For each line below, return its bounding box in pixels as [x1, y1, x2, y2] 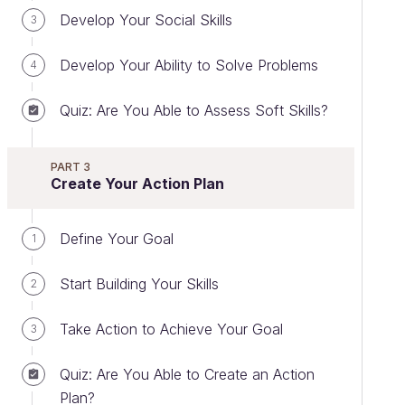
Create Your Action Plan [51, 174, 224, 193]
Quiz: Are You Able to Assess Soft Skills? [60, 101, 328, 119]
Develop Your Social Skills [60, 11, 232, 29]
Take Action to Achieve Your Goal [60, 320, 283, 338]
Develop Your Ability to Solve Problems [60, 56, 318, 74]
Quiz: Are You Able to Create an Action [60, 365, 315, 383]
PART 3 [51, 160, 90, 174]
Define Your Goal [60, 230, 174, 248]
